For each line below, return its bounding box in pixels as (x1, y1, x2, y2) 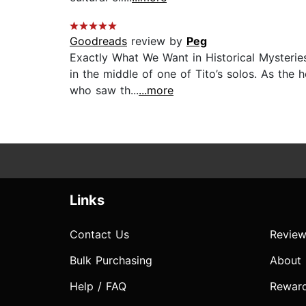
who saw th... (70, 83, 139, 98)
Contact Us (70, 227, 129, 242)
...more (139, 83, 173, 98)
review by (127, 34, 186, 48)
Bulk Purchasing (70, 253, 152, 268)
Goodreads (70, 34, 127, 48)
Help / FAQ (70, 279, 126, 294)
